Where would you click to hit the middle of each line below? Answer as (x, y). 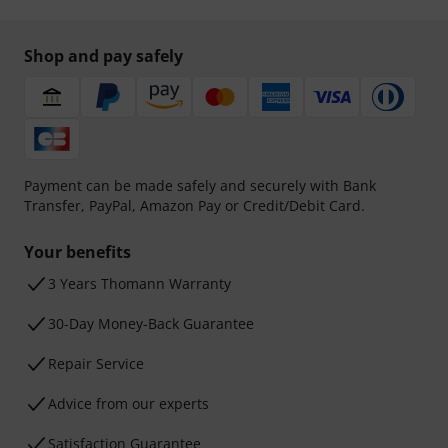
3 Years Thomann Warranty (139, 284)
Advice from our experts (128, 404)
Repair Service (96, 364)
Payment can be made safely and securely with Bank (200, 186)
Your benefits (77, 252)
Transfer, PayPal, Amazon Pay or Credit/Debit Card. (194, 206)
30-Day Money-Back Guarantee (151, 324)
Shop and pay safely (103, 56)
